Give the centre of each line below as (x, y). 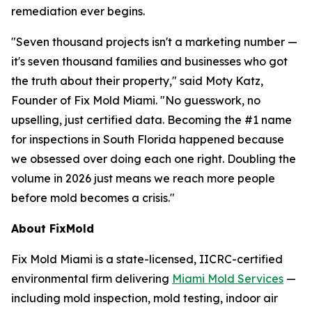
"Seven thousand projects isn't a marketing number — (154, 41)
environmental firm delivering (92, 278)
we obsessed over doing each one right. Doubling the (154, 158)
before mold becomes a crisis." (93, 197)
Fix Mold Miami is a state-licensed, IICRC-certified (147, 259)
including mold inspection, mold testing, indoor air (145, 298)
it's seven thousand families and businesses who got (149, 61)
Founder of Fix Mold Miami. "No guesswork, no (136, 100)
